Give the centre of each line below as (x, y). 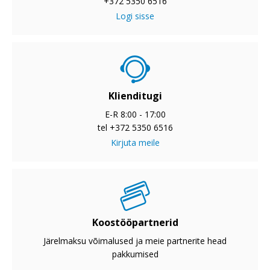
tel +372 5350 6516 (135, 128)
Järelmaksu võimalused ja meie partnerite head (135, 241)
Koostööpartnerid (135, 223)
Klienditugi (135, 96)
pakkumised (135, 254)
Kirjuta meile (135, 143)
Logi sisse (135, 16)
